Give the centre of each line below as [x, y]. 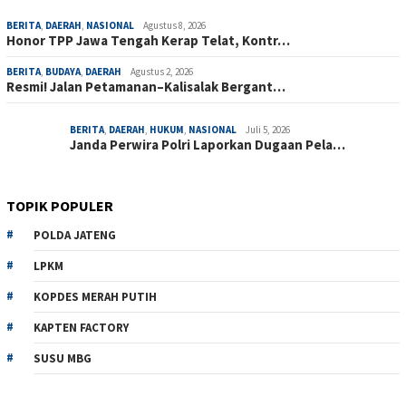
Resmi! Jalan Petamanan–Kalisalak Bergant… [146, 86]
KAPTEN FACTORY [81, 327]
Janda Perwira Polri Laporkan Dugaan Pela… [208, 144]
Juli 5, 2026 [268, 129]
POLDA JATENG [75, 235]
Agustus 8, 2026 [174, 25]
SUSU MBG [63, 358]
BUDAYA [63, 71]
